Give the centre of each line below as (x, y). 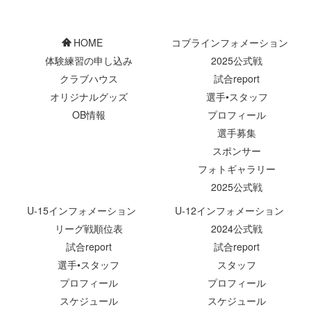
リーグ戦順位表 (89, 229)
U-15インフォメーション (81, 211)
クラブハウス (89, 78)
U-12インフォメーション (230, 211)
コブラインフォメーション (229, 42)
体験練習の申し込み (89, 60)
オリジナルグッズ (89, 96)
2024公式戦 (237, 229)
